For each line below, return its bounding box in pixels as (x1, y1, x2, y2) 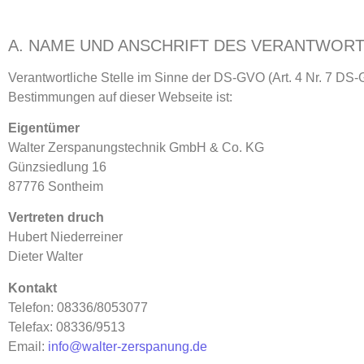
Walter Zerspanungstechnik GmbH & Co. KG (8, 140, 264, 154)
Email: (8, 339, 48, 353)
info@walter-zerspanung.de (48, 339, 207, 353)
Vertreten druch (8, 210, 104, 225)
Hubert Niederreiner (8, 230, 123, 245)
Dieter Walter (8, 249, 83, 264)
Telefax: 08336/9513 (8, 319, 125, 334)
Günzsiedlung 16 (8, 159, 106, 174)
